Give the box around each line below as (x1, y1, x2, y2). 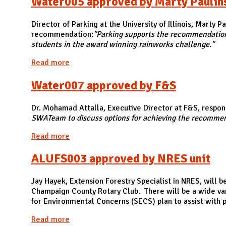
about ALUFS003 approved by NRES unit (70, 214, 207, 225)
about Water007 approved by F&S (70, 131, 186, 141)
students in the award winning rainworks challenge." (31, 39, 214, 49)
